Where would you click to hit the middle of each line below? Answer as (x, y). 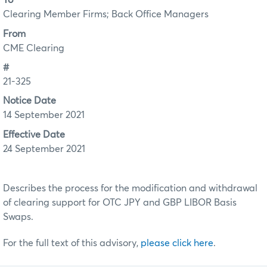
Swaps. (18, 217)
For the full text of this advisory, (72, 243)
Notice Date (30, 101)
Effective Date (34, 134)
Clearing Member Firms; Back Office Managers (106, 15)
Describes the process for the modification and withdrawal (130, 188)
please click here (177, 243)
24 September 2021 (44, 149)
